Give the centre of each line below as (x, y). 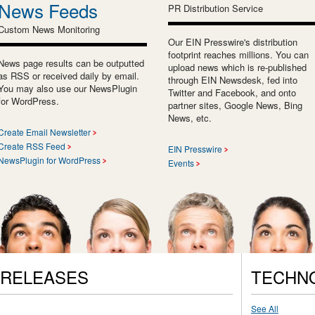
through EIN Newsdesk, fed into (233, 79)
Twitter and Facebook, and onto (232, 92)
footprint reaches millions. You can (238, 54)
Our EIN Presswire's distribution (233, 41)
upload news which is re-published (237, 67)
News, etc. (190, 117)
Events (181, 162)
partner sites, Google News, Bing (235, 105)
